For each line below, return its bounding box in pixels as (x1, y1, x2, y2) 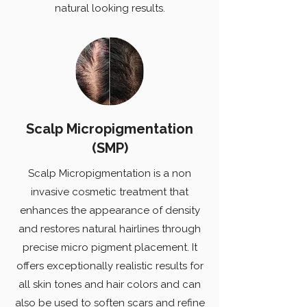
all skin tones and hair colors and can (19, 278, 201, 291)
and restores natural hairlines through (19, 223, 201, 235)
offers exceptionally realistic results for (16, 260, 204, 272)
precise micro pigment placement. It (22, 241, 197, 254)
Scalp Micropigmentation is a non (28, 167, 191, 180)
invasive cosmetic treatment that (31, 186, 188, 198)
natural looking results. (54, 2, 165, 14)
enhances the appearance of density (19, 204, 200, 217)
